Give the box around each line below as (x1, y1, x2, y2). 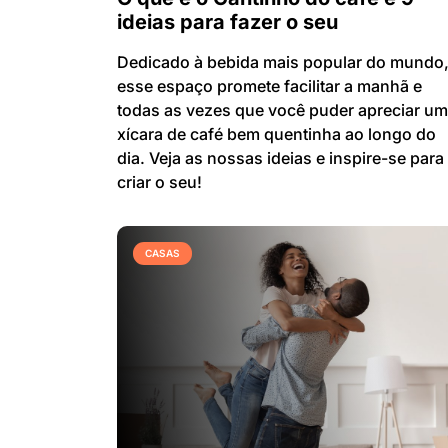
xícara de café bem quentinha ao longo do (117, 124, 436, 145)
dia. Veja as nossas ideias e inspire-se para (117, 148, 444, 169)
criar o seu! (117, 172, 202, 193)
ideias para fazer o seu (117, 10, 338, 35)
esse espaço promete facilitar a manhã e (117, 76, 422, 97)
